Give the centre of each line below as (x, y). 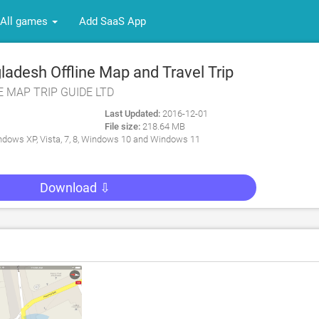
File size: (122, 126)
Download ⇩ (75, 188)
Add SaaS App (113, 21)
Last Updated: (132, 114)
